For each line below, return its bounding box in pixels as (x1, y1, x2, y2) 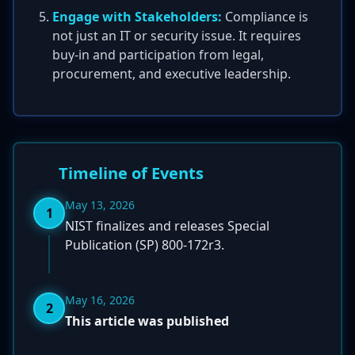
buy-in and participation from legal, (52, 46, 264, 63)
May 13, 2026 (65, 197, 135, 212)
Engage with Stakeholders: (52, 8, 222, 25)
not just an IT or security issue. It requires (52, 27, 301, 44)
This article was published (65, 312, 229, 330)
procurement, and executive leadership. (52, 65, 291, 82)
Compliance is (222, 8, 308, 25)
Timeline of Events (59, 162, 204, 184)
